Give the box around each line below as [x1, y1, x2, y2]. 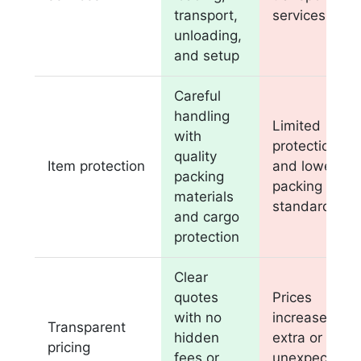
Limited [272, 117, 322, 134]
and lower [272, 157, 338, 174]
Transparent [48, 318, 127, 335]
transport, [174, 6, 239, 23]
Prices [272, 288, 313, 305]
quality [174, 147, 218, 164]
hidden [174, 329, 220, 346]
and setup [174, 47, 240, 64]
